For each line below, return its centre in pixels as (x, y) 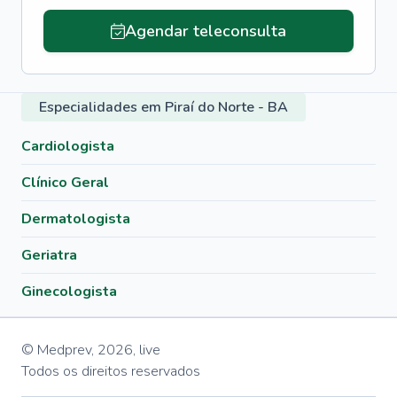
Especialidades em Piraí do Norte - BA (163, 107)
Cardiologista (68, 146)
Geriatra (49, 255)
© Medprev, (58, 350)
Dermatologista (76, 219)
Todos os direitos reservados (111, 371)
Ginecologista (69, 292)
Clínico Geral (65, 183)
